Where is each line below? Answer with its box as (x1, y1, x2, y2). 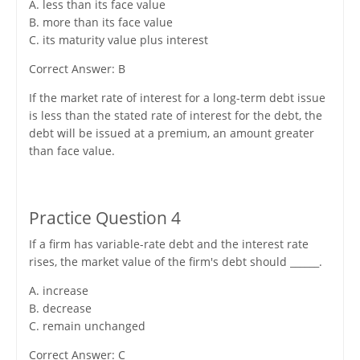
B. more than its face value (28, 14, 173, 31)
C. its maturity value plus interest (28, 32, 208, 48)
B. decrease (28, 301, 92, 317)
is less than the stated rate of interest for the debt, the (28, 108, 322, 124)
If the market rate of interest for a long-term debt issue (28, 90, 325, 106)
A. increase (28, 283, 88, 299)
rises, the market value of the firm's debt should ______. (28, 254, 322, 270)
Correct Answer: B (28, 61, 125, 77)
